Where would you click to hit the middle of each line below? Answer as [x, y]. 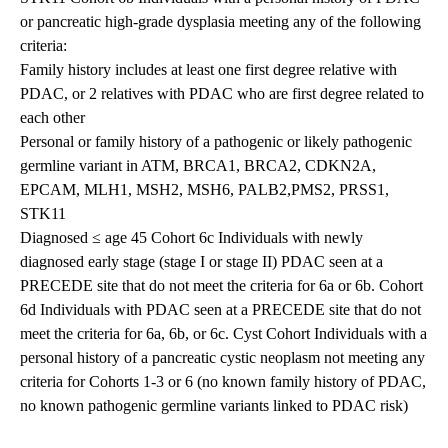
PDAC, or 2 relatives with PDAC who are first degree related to [222, 94]
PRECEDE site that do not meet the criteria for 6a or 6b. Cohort [221, 286]
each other [52, 118]
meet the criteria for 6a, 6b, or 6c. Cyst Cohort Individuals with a [223, 334]
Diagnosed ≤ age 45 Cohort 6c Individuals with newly [191, 238]
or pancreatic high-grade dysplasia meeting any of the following [220, 22]
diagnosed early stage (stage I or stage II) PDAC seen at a [201, 262]
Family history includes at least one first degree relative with [208, 70]
